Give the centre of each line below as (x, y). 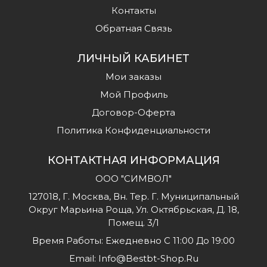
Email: (83, 258)
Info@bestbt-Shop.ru (148, 258)
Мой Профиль (133, 94)
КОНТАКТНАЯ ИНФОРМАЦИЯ (133, 160)
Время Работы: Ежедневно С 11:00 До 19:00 (133, 240)
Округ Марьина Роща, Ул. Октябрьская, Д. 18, (133, 209)
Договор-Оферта (133, 112)
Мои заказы (133, 77)
